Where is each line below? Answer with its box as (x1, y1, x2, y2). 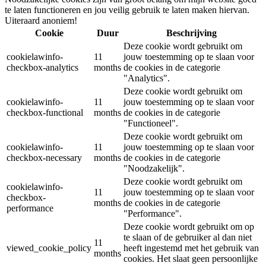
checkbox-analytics (7, 62, 78, 73)
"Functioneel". (123, 118, 178, 129)
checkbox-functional (7, 107, 83, 118)
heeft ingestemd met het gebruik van (123, 243, 259, 254)
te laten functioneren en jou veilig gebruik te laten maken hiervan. (5, 5, 249, 15)
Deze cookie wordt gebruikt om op (123, 221, 254, 232)
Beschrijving (166, 28, 217, 39)
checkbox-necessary (7, 153, 82, 163)
